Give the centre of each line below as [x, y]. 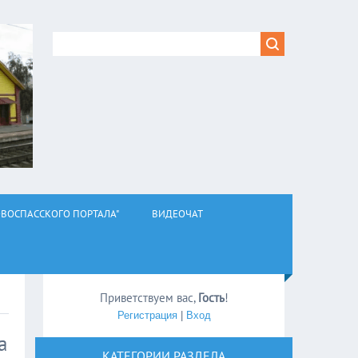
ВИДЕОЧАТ [177, 214]
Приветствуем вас [146, 298]
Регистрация [147, 315]
